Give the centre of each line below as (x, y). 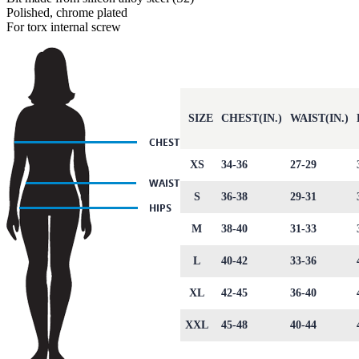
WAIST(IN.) (319, 118)
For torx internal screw (64, 26)
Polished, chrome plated (67, 12)
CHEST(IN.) (252, 118)
